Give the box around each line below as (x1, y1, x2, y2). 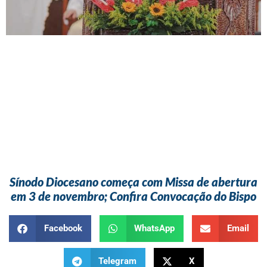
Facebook (44, 223, 82, 234)
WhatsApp (134, 223, 175, 234)
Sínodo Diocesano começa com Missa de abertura (10, 175, 257, 190)
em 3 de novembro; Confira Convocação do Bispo (11, 189, 256, 204)
